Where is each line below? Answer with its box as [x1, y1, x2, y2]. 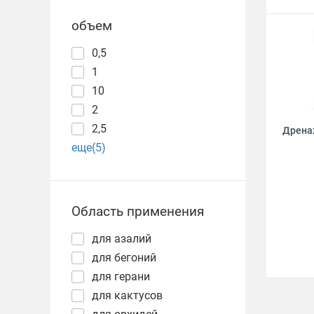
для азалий [92, 232, 151, 245]
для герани [92, 270, 150, 283]
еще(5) [71, 141, 106, 154]
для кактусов [92, 289, 163, 302]
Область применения [71, 203, 204, 219]
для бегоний [92, 251, 156, 264]
